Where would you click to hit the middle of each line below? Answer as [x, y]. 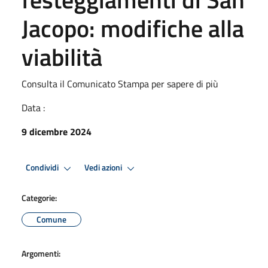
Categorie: [39, 197]
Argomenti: [41, 253]
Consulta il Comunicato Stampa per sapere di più [120, 83]
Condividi [43, 168]
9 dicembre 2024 [57, 131]
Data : [33, 107]
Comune [51, 219]
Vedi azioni [104, 168]
